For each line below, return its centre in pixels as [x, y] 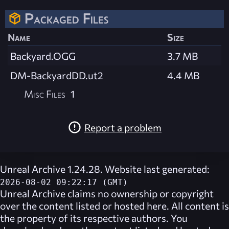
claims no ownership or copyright [140, 193]
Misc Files [45, 94]
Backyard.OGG [43, 56]
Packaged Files [66, 19]
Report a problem [123, 127]
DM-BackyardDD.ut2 [57, 75]
